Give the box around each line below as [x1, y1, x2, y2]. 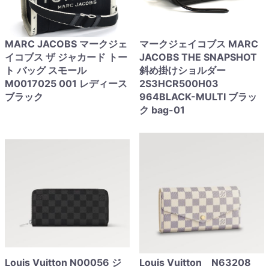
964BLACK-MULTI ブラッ [139, 91, 257, 103]
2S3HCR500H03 [139, 77, 228, 89]
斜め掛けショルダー [139, 64, 226, 76]
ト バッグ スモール [5, 64, 86, 76]
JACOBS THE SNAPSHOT [139, 51, 257, 63]
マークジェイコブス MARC [139, 38, 258, 50]
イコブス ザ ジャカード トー [5, 51, 127, 63]
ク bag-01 [139, 104, 185, 116]
